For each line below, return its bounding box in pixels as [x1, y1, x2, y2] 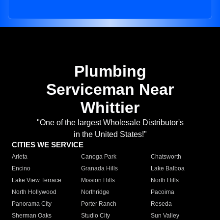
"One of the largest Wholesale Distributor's [36, 118, 184, 127]
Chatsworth [150, 153, 181, 161]
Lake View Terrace [12, 177, 61, 184]
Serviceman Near [46, 81, 174, 99]
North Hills [150, 177, 179, 184]
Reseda [150, 200, 172, 208]
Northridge [81, 189, 110, 196]
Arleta [12, 153, 27, 161]
